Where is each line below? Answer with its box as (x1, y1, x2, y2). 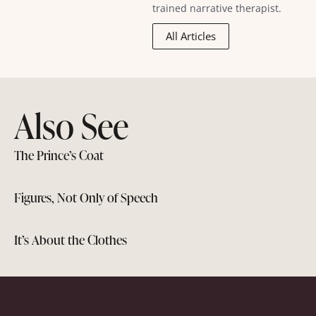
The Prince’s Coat (14, 146, 104, 164)
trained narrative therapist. (152, 1, 281, 15)
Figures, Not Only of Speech (14, 188, 158, 207)
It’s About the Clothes (14, 231, 127, 249)
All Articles (166, 29, 216, 44)
